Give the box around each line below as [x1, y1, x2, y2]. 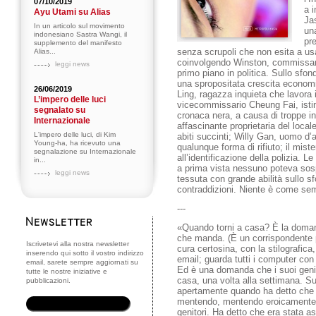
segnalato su [34, 105, 85, 115]
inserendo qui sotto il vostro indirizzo [26, 249, 144, 257]
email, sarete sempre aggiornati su [26, 258, 138, 266]
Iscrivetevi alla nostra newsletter [26, 240, 129, 248]
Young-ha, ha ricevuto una [34, 139, 121, 147]
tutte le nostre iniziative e [26, 267, 107, 275]
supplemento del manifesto [34, 39, 122, 47]
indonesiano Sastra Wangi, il [34, 30, 127, 38]
